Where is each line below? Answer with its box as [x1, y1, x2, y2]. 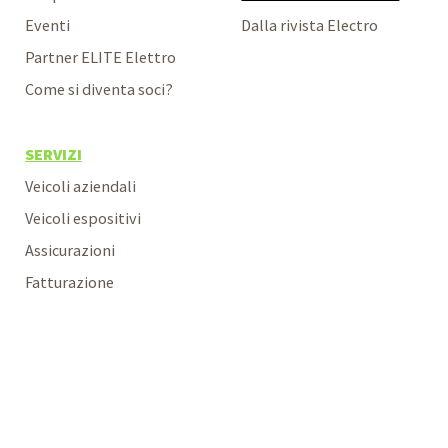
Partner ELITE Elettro [24, 47, 176, 68]
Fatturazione [24, 271, 114, 292]
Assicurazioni [24, 239, 115, 260]
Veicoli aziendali [24, 175, 136, 196]
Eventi [24, 15, 70, 36]
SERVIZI [24, 143, 82, 164]
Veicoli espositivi [24, 207, 141, 228]
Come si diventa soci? [24, 79, 173, 100]
